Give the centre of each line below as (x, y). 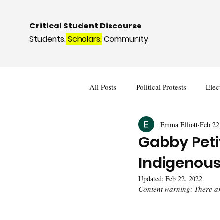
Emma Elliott (179, 124)
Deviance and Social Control (153, 126)
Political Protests (161, 87)
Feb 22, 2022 (184, 179)
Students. (48, 39)
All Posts (103, 87)
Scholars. (84, 39)
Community (125, 39)
